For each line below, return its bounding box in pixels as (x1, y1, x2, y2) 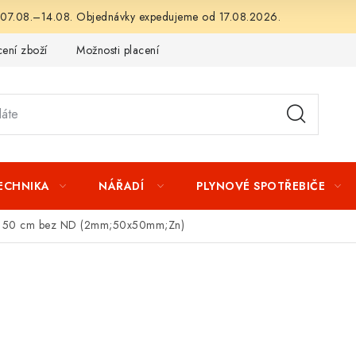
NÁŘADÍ (99, 178, 148, 194)
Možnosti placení (76, 41, 159, 58)
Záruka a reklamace (188, 41, 287, 58)
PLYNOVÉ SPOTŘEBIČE (196, 178, 325, 194)
